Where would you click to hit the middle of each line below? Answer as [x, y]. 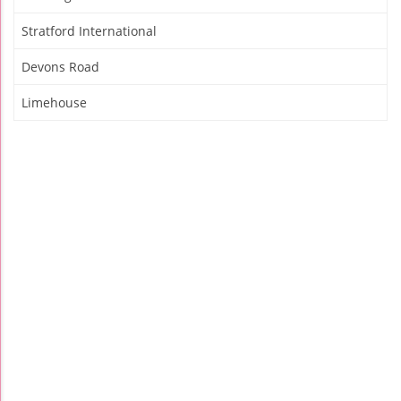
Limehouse [54, 102]
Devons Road [60, 66]
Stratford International [89, 30]
